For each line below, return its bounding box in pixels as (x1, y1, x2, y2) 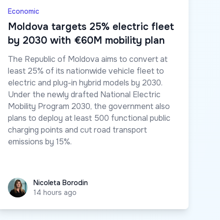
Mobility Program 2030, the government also (8, 101, 170, 111)
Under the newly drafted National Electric (8, 89, 161, 100)
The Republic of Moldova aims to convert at (8, 54, 167, 64)
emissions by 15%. (8, 137, 72, 147)
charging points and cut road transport (8, 125, 147, 135)
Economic (8, 7, 39, 16)
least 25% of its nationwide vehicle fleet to (8, 66, 164, 76)
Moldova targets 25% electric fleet (8, 21, 174, 33)
